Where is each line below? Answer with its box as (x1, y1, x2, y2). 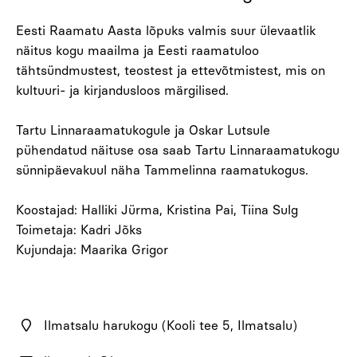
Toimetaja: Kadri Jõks (16, 222, 146, 237)
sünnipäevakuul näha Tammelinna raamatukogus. (16, 163, 308, 178)
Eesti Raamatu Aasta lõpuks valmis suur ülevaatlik (16, 23, 316, 38)
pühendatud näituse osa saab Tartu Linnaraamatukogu (16, 143, 339, 158)
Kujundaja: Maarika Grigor (16, 242, 168, 257)
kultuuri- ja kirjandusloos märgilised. (16, 83, 229, 98)
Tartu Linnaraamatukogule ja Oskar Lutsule (16, 123, 270, 138)
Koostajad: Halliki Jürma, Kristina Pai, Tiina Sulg (16, 202, 302, 218)
